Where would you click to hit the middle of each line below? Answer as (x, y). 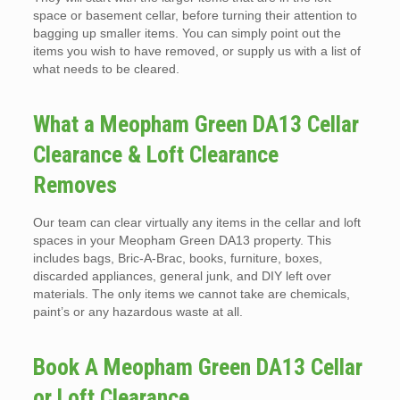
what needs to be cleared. (106, 69)
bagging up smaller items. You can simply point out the (187, 33)
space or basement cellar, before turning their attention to (195, 16)
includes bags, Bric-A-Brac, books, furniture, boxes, (177, 258)
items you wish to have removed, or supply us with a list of (196, 51)
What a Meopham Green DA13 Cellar (196, 125)
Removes (75, 185)
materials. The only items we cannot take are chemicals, (191, 294)
